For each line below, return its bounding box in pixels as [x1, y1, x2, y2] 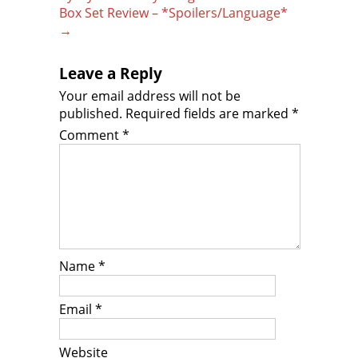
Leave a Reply [59, 63, 162, 83]
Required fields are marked [125, 105, 292, 122]
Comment [59, 126, 122, 144]
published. [59, 105, 122, 122]
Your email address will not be [59, 87, 241, 105]
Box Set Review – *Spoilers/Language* [59, 4, 288, 22]
